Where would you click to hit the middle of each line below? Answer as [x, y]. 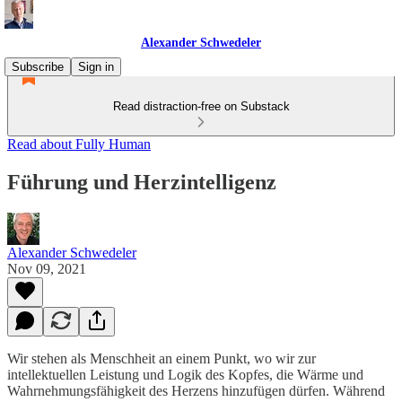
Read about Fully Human [79, 144]
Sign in [96, 67]
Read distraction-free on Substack [201, 106]
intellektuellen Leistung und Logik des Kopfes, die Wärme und [185, 374]
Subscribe [38, 67]
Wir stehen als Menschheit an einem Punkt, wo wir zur [162, 358]
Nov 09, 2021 [47, 268]
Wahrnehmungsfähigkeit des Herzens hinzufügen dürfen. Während [196, 390]
